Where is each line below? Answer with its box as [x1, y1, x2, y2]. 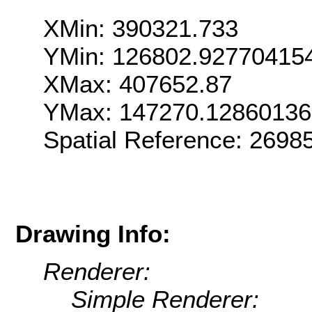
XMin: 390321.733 [43, 15, 238, 42]
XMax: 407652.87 [43, 70, 232, 98]
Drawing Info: [15, 219, 171, 247]
